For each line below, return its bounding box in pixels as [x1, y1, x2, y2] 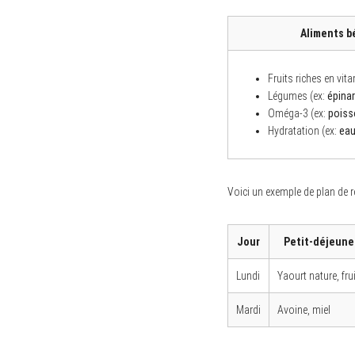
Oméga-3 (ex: [268, 106, 328, 120]
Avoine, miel [277, 303, 330, 316]
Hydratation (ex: [268, 124, 339, 137]
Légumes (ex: [268, 89, 327, 102]
